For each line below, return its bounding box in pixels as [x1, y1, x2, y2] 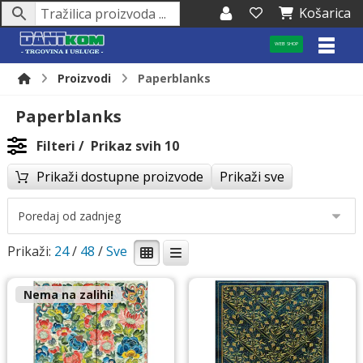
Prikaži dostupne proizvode [36, 168, 203, 186]
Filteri [36, 137, 75, 155]
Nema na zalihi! [23, 287, 113, 302]
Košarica [299, 4, 351, 22]
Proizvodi [58, 70, 112, 86]
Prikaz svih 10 [87, 137, 179, 155]
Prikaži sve [219, 168, 284, 186]
